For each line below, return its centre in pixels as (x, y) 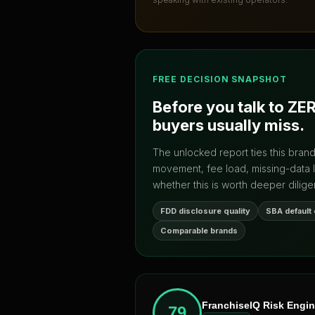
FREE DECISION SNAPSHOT (220, 79)
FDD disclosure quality (205, 211)
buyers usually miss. (229, 125)
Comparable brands (199, 230)
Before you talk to (220, 107)
